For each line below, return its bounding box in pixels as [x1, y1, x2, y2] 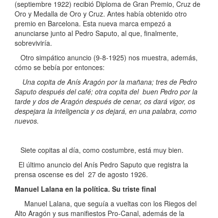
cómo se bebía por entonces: [15, 62, 105, 72]
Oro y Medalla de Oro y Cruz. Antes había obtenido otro [15, 8, 187, 18]
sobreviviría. [15, 37, 52, 48]
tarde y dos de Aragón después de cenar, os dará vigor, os [15, 96, 195, 106]
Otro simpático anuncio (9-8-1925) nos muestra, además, [15, 52, 198, 62]
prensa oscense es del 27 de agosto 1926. [15, 169, 148, 179]
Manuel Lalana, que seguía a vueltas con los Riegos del [15, 198, 197, 208]
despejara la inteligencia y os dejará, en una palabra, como [15, 106, 197, 116]
